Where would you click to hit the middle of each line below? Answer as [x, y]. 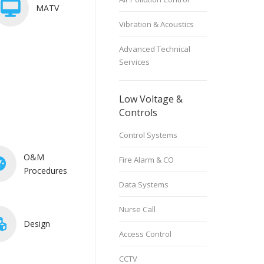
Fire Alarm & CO [146, 160]
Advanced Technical [155, 49]
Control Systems [148, 135]
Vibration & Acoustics [156, 24]
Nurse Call [137, 209]
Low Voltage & [151, 99]
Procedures [45, 170]
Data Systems [144, 184]
